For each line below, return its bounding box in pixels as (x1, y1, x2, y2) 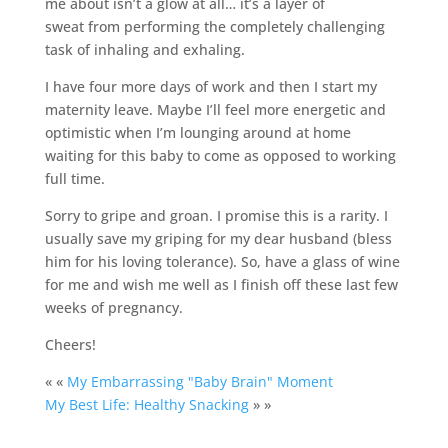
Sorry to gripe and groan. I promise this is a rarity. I (44, 205, 388, 225)
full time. (44, 168, 105, 188)
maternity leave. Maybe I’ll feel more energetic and (44, 99, 386, 119)
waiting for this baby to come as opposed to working (44, 145, 396, 165)
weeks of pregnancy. (44, 297, 183, 317)
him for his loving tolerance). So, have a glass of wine (44, 251, 400, 271)
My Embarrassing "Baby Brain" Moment (66, 371, 333, 391)
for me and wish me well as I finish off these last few (44, 274, 398, 294)
